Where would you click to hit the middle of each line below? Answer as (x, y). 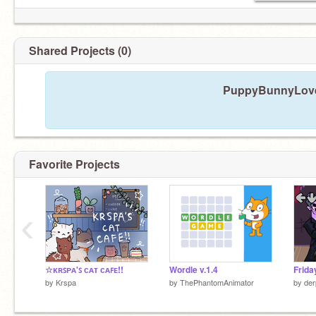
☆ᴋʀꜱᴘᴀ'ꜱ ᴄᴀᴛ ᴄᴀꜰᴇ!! (84, 270)
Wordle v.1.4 (194, 270)
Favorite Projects (74, 164)
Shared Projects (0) (80, 50)
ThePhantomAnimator (217, 282)
